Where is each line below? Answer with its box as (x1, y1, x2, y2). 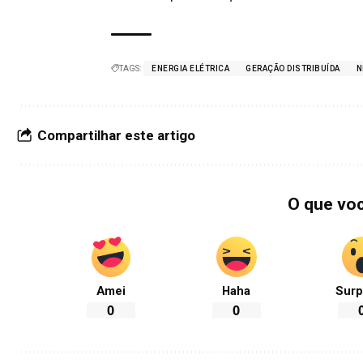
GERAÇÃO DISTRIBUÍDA (246, 64, 340, 74)
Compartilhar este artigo (37, 127, 195, 144)
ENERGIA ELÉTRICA (152, 64, 230, 74)
